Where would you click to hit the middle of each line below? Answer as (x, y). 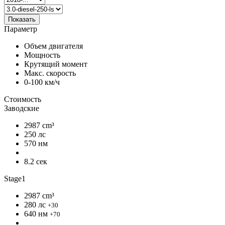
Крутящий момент (56, 64)
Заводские (22, 108)
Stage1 (15, 178)
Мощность (42, 55)
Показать (22, 19)
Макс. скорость (50, 73)
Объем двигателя (53, 46)
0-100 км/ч (42, 82)
